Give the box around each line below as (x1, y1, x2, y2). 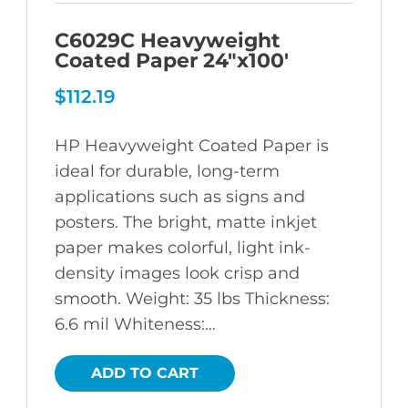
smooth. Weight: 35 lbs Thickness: (55, 288, 330, 309)
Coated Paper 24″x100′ (55, 47, 289, 73)
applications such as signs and (55, 186, 305, 207)
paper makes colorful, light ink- (55, 237, 311, 258)
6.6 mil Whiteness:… (55, 313, 216, 334)
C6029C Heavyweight (55, 27, 280, 53)
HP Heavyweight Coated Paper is (55, 135, 329, 156)
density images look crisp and (55, 262, 300, 283)
